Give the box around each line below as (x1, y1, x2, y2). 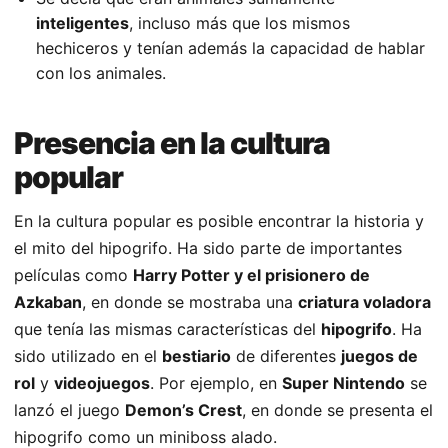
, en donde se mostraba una (82, 292, 298, 313)
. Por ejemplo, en (150, 373, 282, 394)
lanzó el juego (14, 400, 125, 421)
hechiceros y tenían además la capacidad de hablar (36, 38, 425, 59)
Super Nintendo (282, 373, 405, 394)
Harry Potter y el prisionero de (133, 265, 370, 286)
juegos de (341, 346, 418, 367)
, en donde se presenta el (242, 400, 433, 421)
